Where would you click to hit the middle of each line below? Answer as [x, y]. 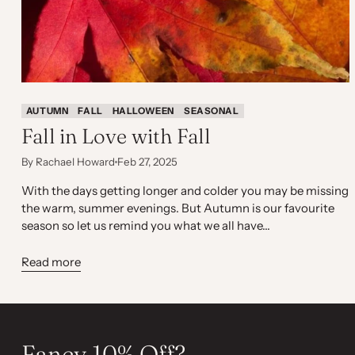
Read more [51, 261]
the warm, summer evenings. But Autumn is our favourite [177, 208]
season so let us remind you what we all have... [145, 225]
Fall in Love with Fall [115, 136]
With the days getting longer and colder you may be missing [185, 190]
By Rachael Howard [68, 161]
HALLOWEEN [143, 111]
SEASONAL [211, 111]
